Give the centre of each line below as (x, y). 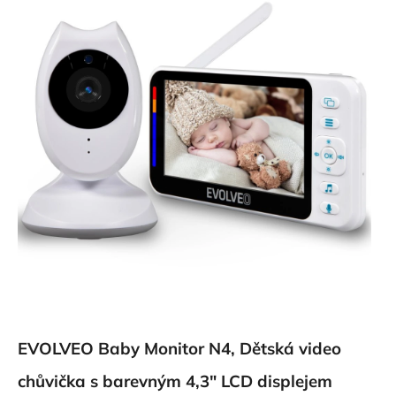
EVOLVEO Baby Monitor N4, (129, 348)
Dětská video (290, 348)
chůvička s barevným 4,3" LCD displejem (175, 381)
